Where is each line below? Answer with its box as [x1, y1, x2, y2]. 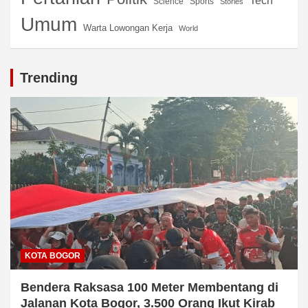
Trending [20, 70, 78, 86]
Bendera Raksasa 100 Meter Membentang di [21, 280, 278, 295]
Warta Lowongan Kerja [83, 23, 173, 34]
